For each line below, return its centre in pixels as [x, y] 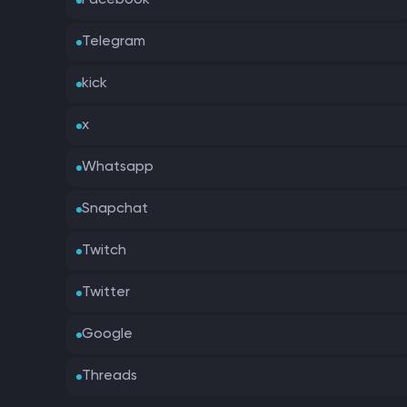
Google [107, 334]
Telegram [114, 42]
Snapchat [115, 209]
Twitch [104, 251]
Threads [109, 376]
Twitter [106, 293]
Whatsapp [118, 167]
